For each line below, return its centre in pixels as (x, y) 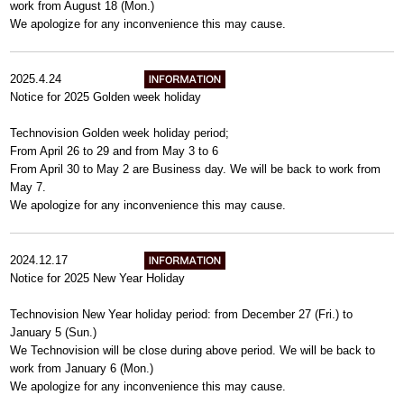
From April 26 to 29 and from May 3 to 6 (115, 151)
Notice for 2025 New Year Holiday (98, 278)
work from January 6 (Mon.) (82, 368)
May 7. (28, 187)
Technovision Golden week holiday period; (120, 133)
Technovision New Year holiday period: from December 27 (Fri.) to (182, 314)
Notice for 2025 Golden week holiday (106, 97)
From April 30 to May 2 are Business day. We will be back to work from (196, 169)
